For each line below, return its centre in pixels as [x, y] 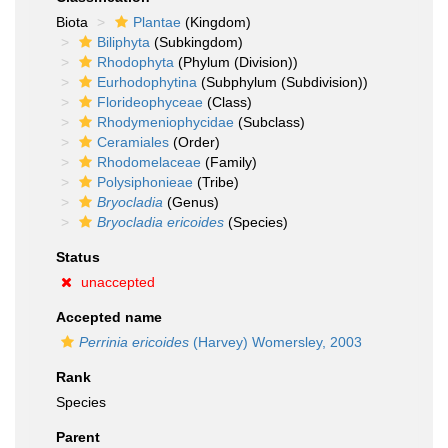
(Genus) [191, 202]
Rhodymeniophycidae [165, 122]
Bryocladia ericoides [160, 222]
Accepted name [109, 317]
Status [78, 257]
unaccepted [118, 282]
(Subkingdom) [196, 42]
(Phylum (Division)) [236, 62]
